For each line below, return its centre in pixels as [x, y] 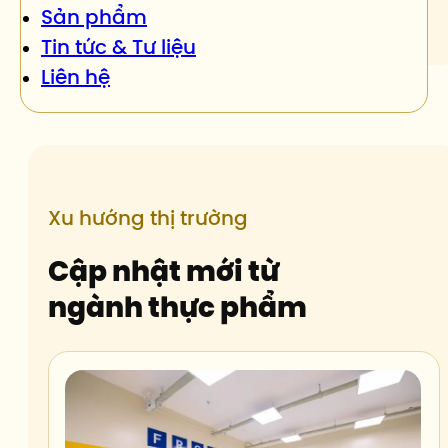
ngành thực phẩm [177, 308]
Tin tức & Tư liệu [118, 47]
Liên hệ [75, 77]
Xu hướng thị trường [148, 218]
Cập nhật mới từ [163, 272]
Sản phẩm [94, 17]
